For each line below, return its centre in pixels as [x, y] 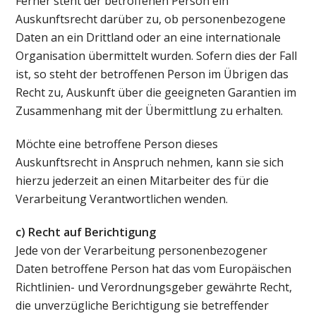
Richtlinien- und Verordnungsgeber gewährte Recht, [154, 287]
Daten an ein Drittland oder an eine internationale [148, 38]
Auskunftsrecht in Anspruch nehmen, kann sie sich [150, 162]
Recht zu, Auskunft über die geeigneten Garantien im [156, 93]
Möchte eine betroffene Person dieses [117, 144]
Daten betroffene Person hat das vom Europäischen [154, 268]
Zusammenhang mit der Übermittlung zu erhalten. [150, 111]
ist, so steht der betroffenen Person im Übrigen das [152, 74]
